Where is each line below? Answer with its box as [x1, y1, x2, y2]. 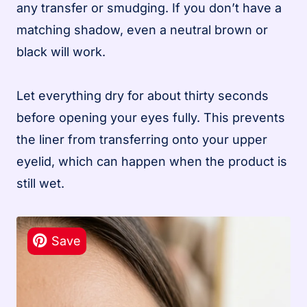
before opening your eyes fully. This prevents [16, 110, 285, 125]
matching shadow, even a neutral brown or [16, 22, 268, 37]
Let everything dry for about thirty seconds [16, 88, 269, 103]
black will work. [16, 44, 106, 59]
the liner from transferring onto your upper [16, 132, 267, 147]
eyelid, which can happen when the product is [16, 153, 287, 169]
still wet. [16, 175, 64, 191]
